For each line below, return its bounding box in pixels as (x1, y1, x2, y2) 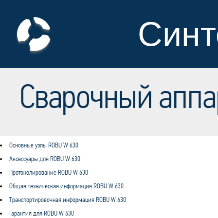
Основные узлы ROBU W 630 (9, 142, 78, 149)
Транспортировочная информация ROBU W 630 (9, 196, 126, 203)
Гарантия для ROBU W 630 (9, 210, 74, 217)
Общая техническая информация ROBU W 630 (9, 182, 124, 190)
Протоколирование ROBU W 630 (9, 169, 88, 176)
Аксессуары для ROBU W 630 (9, 155, 80, 163)
